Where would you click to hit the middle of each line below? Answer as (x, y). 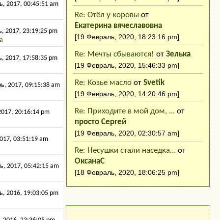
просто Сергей (100, 122)
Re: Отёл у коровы (107, 15)
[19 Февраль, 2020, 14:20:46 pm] (127, 94)
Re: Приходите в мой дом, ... (125, 111)
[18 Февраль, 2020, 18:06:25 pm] (127, 172)
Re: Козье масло (103, 83)
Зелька (178, 54)
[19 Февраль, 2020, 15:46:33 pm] (127, 65)
